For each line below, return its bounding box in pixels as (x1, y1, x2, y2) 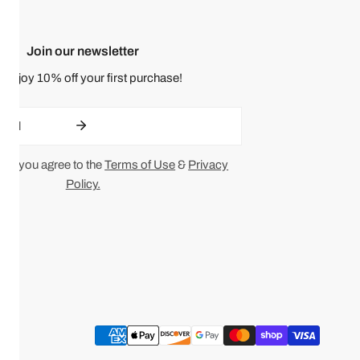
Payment (94, 328, 141, 342)
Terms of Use (104, 158, 176, 172)
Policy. (65, 178, 100, 191)
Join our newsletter (27, 44, 140, 59)
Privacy (188, 158, 229, 172)
